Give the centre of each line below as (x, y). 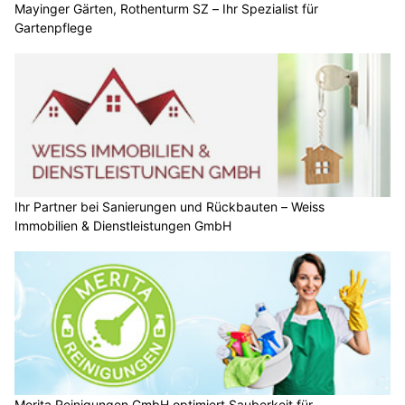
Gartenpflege (53, 27)
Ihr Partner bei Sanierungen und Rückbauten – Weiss (170, 207)
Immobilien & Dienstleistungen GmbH (123, 226)
